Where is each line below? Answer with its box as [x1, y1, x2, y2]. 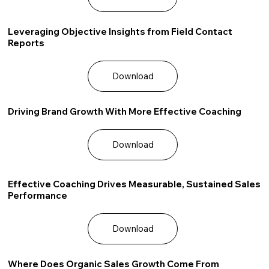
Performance [8, 189, 68, 201]
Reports [8, 37, 45, 49]
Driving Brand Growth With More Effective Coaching [8, 105, 242, 117]
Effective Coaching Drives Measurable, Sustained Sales [8, 178, 261, 190]
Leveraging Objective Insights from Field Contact [8, 25, 233, 37]
